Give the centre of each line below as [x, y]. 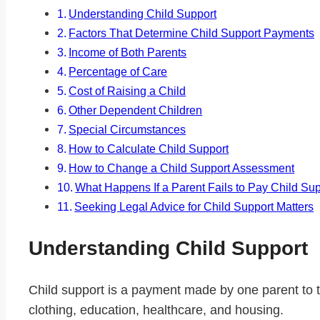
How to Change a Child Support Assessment [182, 168]
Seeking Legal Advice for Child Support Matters [194, 207]
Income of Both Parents [128, 52]
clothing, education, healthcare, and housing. [156, 310]
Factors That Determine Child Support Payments [192, 33]
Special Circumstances [127, 130]
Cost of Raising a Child [127, 91]
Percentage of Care [118, 72]
